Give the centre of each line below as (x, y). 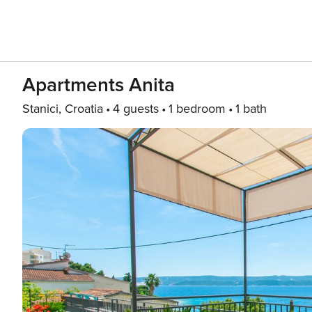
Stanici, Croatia (63, 109)
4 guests (136, 109)
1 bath (251, 109)
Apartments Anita (99, 85)
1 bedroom (197, 109)
